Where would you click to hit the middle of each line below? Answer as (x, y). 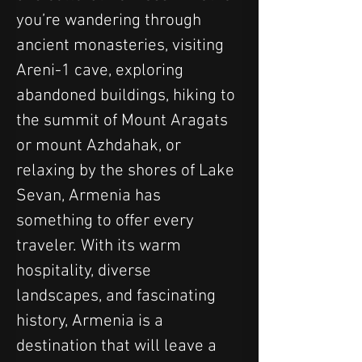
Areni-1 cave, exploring (102, 70)
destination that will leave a (118, 346)
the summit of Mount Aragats (124, 120)
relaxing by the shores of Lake (127, 170)
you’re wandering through (111, 20)
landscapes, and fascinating (118, 296)
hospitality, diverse (86, 271)
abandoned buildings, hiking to (128, 95)
